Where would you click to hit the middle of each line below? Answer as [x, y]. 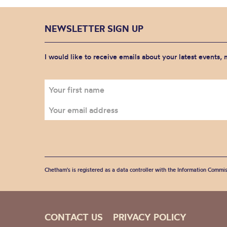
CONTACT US [74, 217]
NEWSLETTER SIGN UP [94, 29]
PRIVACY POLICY [150, 217]
